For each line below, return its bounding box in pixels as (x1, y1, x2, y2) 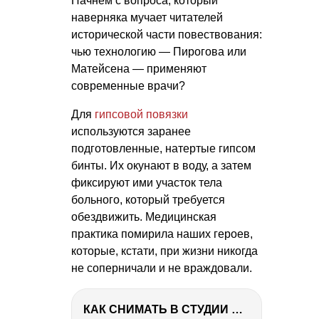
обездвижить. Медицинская (71, 210, 216, 223)
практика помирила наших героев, (71, 227, 253, 240)
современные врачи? (71, 79, 185, 92)
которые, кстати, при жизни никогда (71, 244, 258, 257)
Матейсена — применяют (71, 62, 206, 75)
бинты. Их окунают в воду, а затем (71, 159, 251, 172)
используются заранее (71, 125, 191, 137)
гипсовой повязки (95, 108, 188, 120)
